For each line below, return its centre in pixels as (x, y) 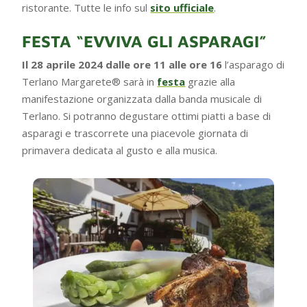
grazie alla (210, 81)
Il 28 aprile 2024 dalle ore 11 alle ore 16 (124, 64)
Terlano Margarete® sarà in (90, 81)
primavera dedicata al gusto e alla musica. (120, 150)
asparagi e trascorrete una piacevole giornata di (135, 133)
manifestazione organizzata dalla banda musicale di (142, 98)
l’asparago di (255, 64)
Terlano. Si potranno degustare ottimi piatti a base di (147, 115)
